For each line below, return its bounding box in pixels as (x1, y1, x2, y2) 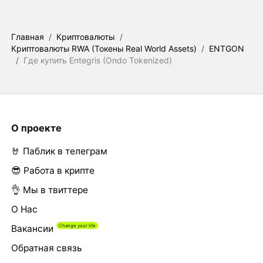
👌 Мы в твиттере (11, 184, 88, 195)
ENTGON (209, 43, 245, 53)
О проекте (11, 122, 62, 134)
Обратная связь (11, 242, 82, 254)
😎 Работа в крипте (11, 164, 95, 176)
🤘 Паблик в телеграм (11, 145, 107, 157)
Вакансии (11, 222, 53, 234)
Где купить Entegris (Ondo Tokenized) (23, 55, 173, 65)
